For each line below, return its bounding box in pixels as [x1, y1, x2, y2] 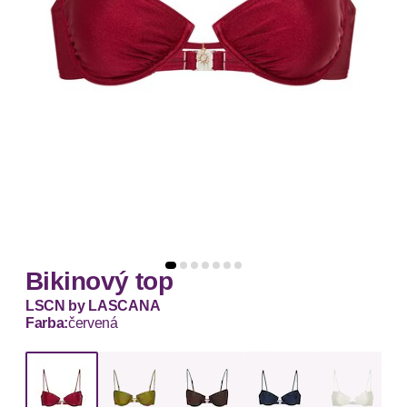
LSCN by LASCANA [25, 297, 161, 313]
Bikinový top [25, 266, 174, 295]
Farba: [25, 314, 69, 331]
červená [68, 314, 118, 331]
